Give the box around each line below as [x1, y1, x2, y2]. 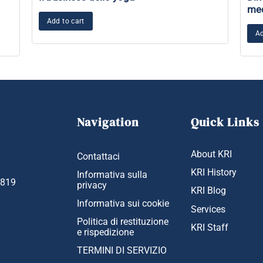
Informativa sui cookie [77, 198, 169, 209]
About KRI [191, 149, 232, 160]
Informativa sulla [77, 169, 147, 180]
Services [191, 204, 226, 215]
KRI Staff [191, 222, 229, 234]
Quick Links [191, 114, 260, 131]
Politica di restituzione [77, 216, 168, 227]
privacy [77, 180, 107, 191]
